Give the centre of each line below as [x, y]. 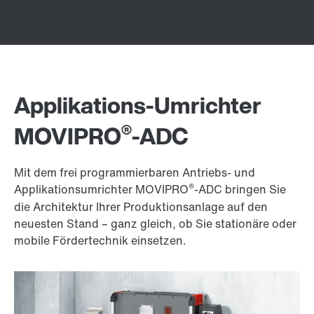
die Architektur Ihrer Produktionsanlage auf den [141, 207]
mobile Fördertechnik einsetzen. [100, 240]
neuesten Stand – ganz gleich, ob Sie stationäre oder [155, 224]
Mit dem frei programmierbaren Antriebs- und [135, 172]
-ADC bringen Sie [240, 189]
